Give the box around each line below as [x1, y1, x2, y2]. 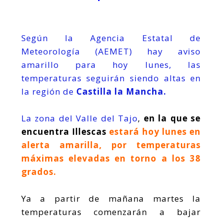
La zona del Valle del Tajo [21, 112, 138, 124]
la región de [21, 85, 74, 97]
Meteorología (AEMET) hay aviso [21, 45, 201, 57]
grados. [21, 166, 61, 178]
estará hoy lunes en [106, 126, 201, 138]
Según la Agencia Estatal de [21, 32, 201, 44]
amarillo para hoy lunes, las [21, 58, 201, 70]
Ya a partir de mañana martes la [21, 193, 201, 205]
